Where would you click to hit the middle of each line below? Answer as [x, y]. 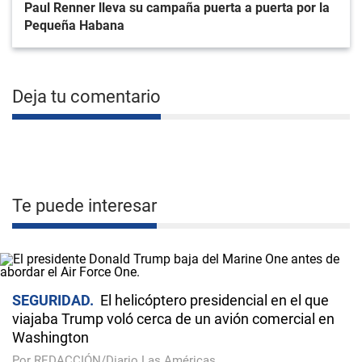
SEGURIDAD [51, 300]
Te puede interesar [84, 206]
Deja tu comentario [86, 97]
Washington [51, 337]
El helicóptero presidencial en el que [215, 300]
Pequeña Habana [74, 25]
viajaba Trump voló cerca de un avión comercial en [173, 319]
